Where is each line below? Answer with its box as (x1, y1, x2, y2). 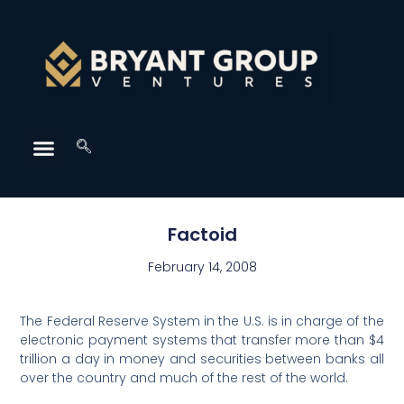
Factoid (167, 222, 237, 248)
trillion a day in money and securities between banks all (20, 350, 384, 369)
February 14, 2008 (147, 258, 257, 277)
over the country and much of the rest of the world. (20, 369, 349, 388)
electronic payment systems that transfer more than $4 (20, 331, 384, 350)
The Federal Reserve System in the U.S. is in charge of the (20, 312, 384, 331)
